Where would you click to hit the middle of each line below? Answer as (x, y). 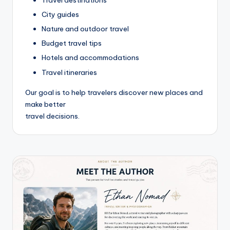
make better (45, 104)
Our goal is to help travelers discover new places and (114, 92)
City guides (60, 15)
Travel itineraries (69, 72)
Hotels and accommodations (90, 58)
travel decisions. (52, 116)
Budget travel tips (72, 43)
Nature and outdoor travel (85, 29)
